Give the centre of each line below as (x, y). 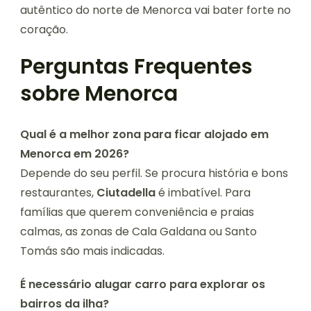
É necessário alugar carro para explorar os (143, 285)
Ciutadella (126, 193)
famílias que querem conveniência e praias (137, 212)
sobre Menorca (99, 94)
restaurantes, (58, 193)
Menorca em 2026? (75, 154)
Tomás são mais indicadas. (92, 251)
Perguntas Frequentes (136, 67)
